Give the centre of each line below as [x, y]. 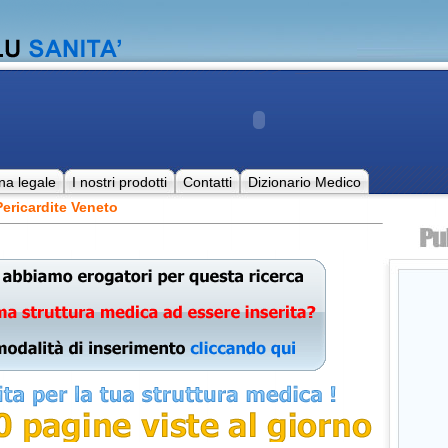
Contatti [207, 182]
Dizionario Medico [304, 182]
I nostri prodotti [119, 182]
